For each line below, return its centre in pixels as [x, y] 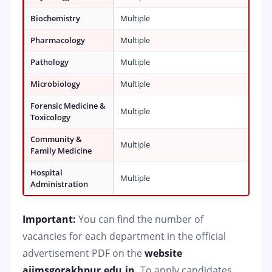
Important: [49, 219]
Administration [59, 184]
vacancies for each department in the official [124, 236]
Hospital [46, 172]
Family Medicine [61, 151]
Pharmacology [58, 40]
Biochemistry [55, 18]
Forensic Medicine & [68, 106]
